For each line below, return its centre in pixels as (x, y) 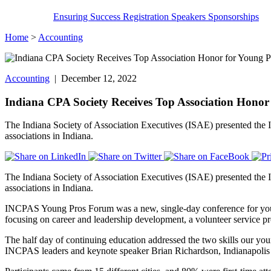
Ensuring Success (88, 16)
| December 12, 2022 (93, 78)
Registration (147, 16)
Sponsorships (233, 16)
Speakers (190, 16)
